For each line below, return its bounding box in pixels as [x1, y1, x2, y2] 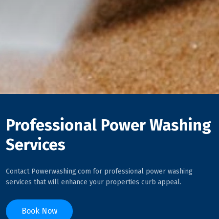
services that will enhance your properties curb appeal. [6, 178, 181, 186]
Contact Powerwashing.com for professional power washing [6, 167, 193, 175]
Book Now [22, 206, 57, 216]
